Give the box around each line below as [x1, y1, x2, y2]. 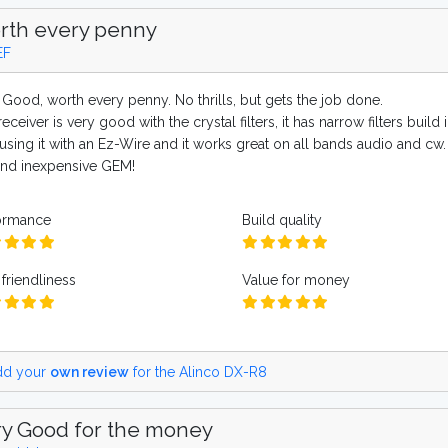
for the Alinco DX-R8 [129, 363, 267, 380]
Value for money [241, 272, 350, 288]
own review [50, 363, 129, 380]
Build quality [241, 212, 322, 228]
